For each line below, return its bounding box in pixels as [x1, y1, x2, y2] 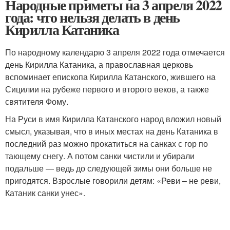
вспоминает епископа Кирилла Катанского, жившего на [5, 71, 216, 83]
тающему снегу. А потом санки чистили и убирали [5, 150, 195, 162]
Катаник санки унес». [5, 187, 85, 199]
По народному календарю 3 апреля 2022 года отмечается [5, 46, 225, 59]
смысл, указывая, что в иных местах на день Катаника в [5, 125, 218, 138]
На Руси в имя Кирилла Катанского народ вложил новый [5, 113, 221, 125]
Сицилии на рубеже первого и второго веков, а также [5, 83, 209, 95]
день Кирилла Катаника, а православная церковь [5, 59, 193, 71]
